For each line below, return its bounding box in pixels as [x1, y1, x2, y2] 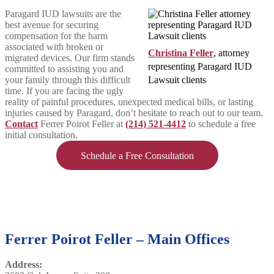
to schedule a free [186, 118, 256, 129]
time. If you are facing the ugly [5, 85, 124, 96]
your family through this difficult [5, 74, 130, 85]
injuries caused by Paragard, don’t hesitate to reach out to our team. [5, 107, 263, 118]
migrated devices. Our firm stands [5, 52, 135, 63]
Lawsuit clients [148, 74, 206, 85]
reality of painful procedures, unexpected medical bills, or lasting [5, 96, 253, 107]
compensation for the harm [5, 30, 108, 41]
